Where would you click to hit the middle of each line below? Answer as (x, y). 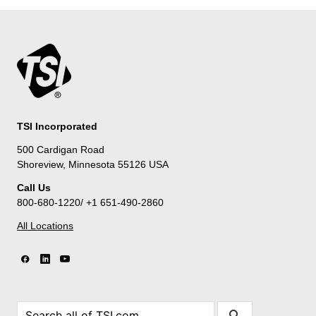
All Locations (45, 225)
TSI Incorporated (57, 126)
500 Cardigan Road (61, 149)
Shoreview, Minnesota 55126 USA (93, 164)
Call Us (34, 187)
